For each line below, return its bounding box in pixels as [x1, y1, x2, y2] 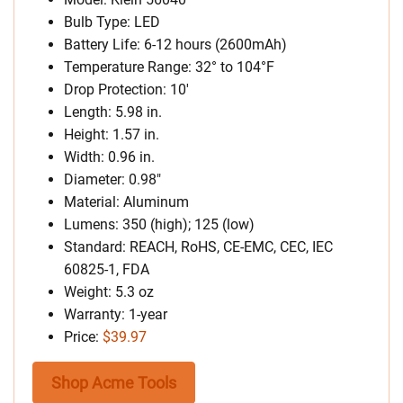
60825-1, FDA [64, 260, 149, 278]
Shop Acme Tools [51, 372, 176, 392]
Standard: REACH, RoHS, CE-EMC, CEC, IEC [64, 237, 333, 255]
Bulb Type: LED [64, 13, 160, 31]
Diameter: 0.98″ [64, 170, 161, 188]
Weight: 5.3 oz [64, 282, 154, 300]
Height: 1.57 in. [64, 125, 159, 143]
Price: [64, 327, 103, 345]
